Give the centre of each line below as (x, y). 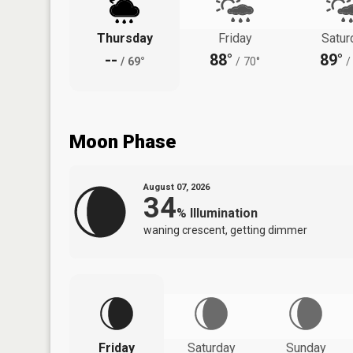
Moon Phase (123, 141)
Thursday (124, 38)
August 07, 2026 (176, 187)
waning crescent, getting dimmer (225, 230)
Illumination (224, 213)
